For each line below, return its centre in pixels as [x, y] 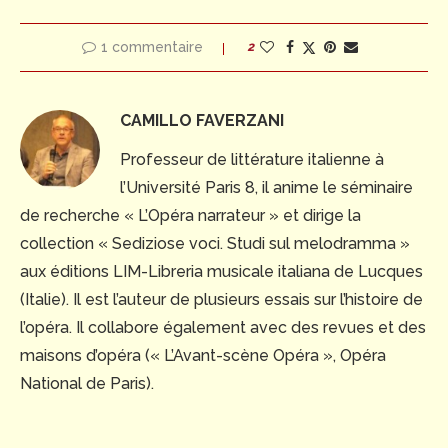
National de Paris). [87, 383]
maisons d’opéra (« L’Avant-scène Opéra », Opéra [203, 355]
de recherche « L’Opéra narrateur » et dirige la [190, 215]
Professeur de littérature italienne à [252, 159]
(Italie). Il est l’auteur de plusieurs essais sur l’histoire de [221, 299]
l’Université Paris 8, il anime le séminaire [266, 187]
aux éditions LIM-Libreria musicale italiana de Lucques [221, 271]
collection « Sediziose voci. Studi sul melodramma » [215, 243]
